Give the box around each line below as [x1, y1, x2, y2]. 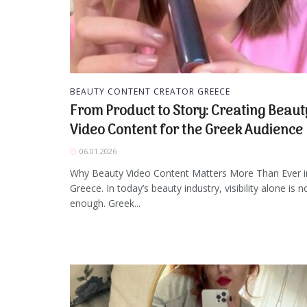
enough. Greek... [70, 197, 140, 210]
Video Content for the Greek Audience [70, 120, 303, 143]
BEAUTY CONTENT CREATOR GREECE [70, 86, 230, 98]
